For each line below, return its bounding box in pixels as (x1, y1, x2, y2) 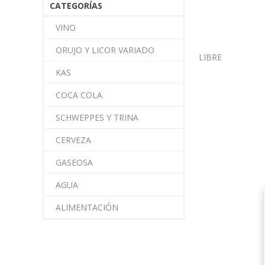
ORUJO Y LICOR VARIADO (56, 44, 154, 56)
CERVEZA (56, 134, 91, 146)
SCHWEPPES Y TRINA (56, 112, 138, 123)
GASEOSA (56, 157, 93, 168)
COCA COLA (56, 89, 102, 101)
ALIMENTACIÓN (56, 202, 118, 213)
